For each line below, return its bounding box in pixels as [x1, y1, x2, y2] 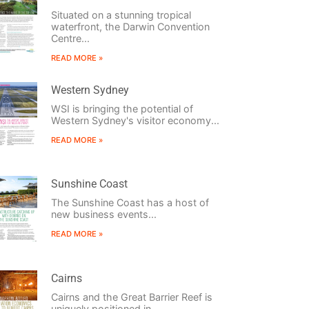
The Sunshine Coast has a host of [50, 197, 209, 209]
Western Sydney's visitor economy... [50, 114, 219, 127]
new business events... [50, 208, 157, 221]
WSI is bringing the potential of [50, 103, 193, 115]
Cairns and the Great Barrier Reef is [50, 290, 212, 303]
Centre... [50, 32, 90, 45]
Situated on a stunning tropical [50, 9, 191, 21]
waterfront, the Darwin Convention [50, 21, 210, 33]
